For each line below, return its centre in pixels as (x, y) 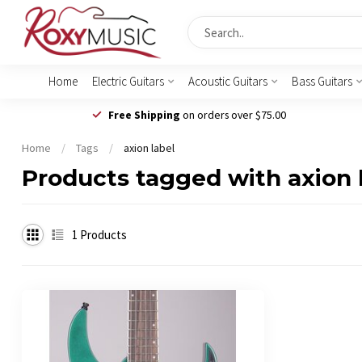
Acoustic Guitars (227, 81)
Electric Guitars (128, 81)
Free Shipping (144, 114)
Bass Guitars (322, 81)
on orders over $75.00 (233, 114)
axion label (149, 148)
